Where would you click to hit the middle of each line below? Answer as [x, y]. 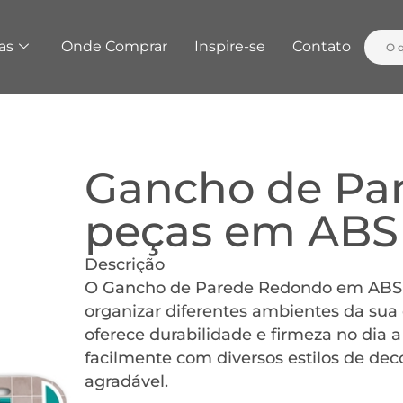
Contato [321, 47]
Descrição [125, 264]
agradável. [127, 381]
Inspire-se [229, 47]
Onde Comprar [114, 47]
